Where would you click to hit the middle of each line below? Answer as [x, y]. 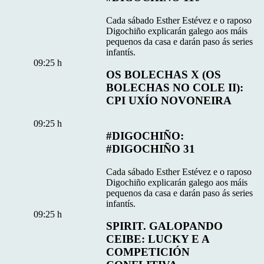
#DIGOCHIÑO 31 [151, 148]
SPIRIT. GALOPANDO [165, 226]
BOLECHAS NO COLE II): [175, 88]
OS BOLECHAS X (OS [164, 75]
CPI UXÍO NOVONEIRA [169, 101]
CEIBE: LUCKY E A [158, 239]
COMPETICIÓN [148, 252]
